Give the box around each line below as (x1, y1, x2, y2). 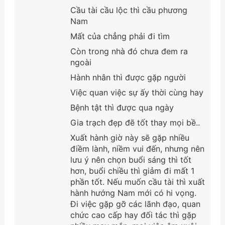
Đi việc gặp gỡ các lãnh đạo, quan (70, 198, 200, 209)
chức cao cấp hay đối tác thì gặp (70, 209, 196, 220)
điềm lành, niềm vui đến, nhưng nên (70, 143, 204, 154)
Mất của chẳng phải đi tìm (70, 31, 170, 41)
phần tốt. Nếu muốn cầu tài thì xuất (70, 176, 205, 187)
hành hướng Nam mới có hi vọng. (70, 187, 196, 198)
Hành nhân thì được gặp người (70, 72, 186, 82)
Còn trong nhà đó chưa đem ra (70, 46, 188, 56)
